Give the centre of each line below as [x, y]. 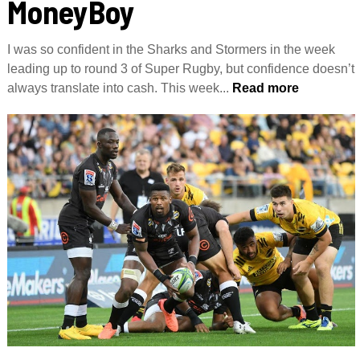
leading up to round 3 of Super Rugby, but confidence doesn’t [180, 69]
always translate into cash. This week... [118, 88]
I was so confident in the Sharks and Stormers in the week [171, 49]
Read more [264, 88]
